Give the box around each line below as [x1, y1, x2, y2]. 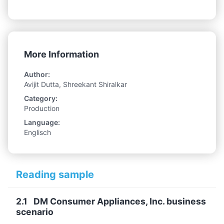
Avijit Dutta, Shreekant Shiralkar [24, 79, 127, 88]
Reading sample [16, 168, 94, 180]
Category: [24, 93, 57, 102]
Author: [24, 69, 50, 78]
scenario [16, 206, 53, 217]
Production [24, 103, 59, 112]
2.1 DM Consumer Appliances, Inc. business [16, 195, 206, 206]
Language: [24, 117, 60, 126]
